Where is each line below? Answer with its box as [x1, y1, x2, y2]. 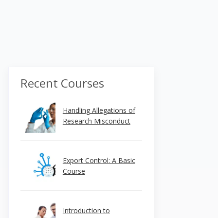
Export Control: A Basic [62, 156, 135, 165]
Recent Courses [20, 75, 104, 91]
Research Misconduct [62, 116, 130, 126]
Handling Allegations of [62, 106, 135, 115]
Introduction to [62, 206, 110, 215]
